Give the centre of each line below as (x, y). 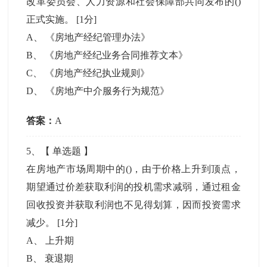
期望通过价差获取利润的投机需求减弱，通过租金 (133, 187)
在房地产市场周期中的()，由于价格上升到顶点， (133, 169)
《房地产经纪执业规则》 (97, 73)
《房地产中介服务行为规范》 (108, 91)
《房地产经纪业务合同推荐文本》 (117, 55)
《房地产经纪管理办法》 (98, 37)
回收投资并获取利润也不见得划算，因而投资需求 (133, 205)
